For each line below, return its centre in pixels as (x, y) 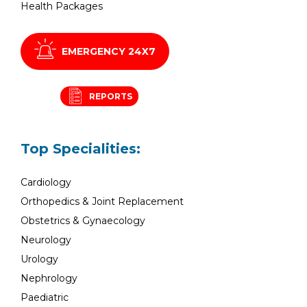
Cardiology (46, 182)
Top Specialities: (81, 149)
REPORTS (111, 96)
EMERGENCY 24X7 (109, 51)
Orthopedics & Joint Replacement (102, 201)
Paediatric (45, 297)
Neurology (46, 240)
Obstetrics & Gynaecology (83, 221)
